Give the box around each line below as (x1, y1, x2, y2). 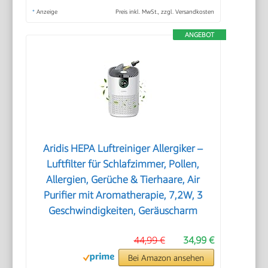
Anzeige (35, 7, 58, 15)
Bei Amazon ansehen (128, 252, 205, 263)
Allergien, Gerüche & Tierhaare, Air (46, 173, 200, 185)
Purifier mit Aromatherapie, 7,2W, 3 (43, 188, 203, 201)
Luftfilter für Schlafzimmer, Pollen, (47, 157, 200, 170)
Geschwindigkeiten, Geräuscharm (48, 204, 198, 217)
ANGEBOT (184, 30, 214, 38)
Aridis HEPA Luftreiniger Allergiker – (43, 142, 203, 154)
